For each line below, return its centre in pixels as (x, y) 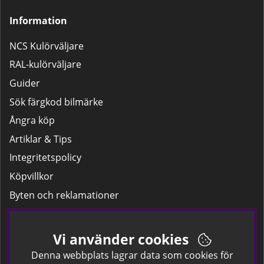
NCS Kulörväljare (47, 46)
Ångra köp (32, 121)
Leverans (29, 214)
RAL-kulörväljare (45, 65)
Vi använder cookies (124, 239)
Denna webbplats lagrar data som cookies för (132, 255)
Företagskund (40, 251)
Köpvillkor (32, 176)
